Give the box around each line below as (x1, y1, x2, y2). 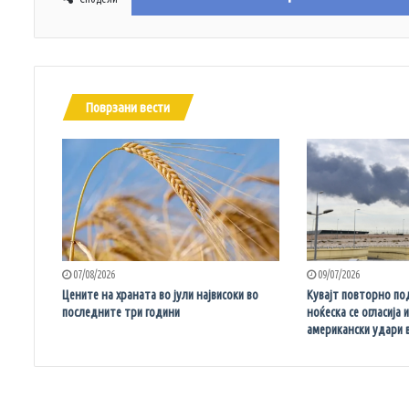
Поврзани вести (85, 99, 170, 115)
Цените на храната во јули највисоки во (62, 288, 258, 303)
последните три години (62, 305, 180, 320)
